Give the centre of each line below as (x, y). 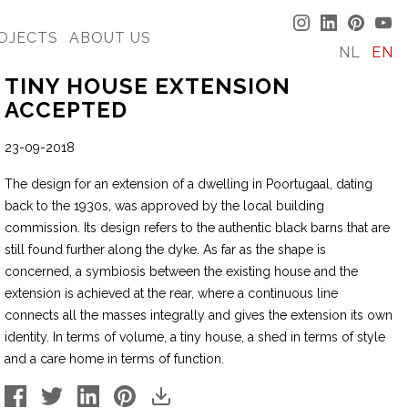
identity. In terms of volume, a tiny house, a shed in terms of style (195, 337)
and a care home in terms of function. (115, 359)
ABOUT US (110, 38)
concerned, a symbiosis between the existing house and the (182, 271)
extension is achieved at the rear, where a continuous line (172, 293)
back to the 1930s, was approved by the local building (165, 206)
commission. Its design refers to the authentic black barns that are (198, 228)
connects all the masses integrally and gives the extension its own (199, 315)
